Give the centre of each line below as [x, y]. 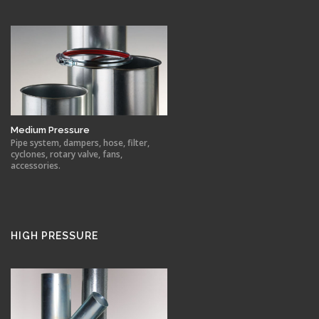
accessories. [36, 166]
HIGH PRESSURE [54, 236]
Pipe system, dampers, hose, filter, [80, 143]
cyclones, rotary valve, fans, [67, 155]
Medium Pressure [50, 130]
